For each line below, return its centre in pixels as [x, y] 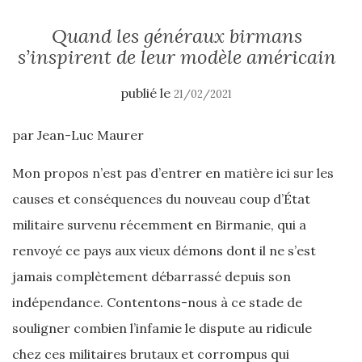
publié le [147, 93]
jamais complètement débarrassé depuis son [152, 276]
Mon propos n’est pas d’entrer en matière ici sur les [173, 173]
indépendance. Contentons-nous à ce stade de [157, 302]
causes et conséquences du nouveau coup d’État [161, 199]
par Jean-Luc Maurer [78, 135]
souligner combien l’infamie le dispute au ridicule [162, 328]
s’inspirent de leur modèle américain [177, 57]
